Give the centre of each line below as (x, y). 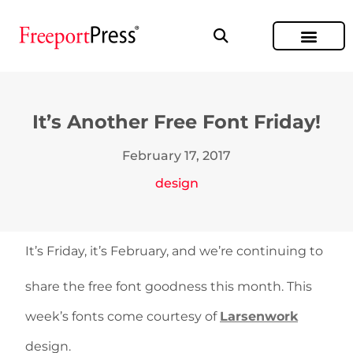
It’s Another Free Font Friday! (176, 122)
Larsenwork (259, 316)
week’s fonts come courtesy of (123, 316)
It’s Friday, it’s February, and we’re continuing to (174, 251)
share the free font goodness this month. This (169, 286)
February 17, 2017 (176, 156)
